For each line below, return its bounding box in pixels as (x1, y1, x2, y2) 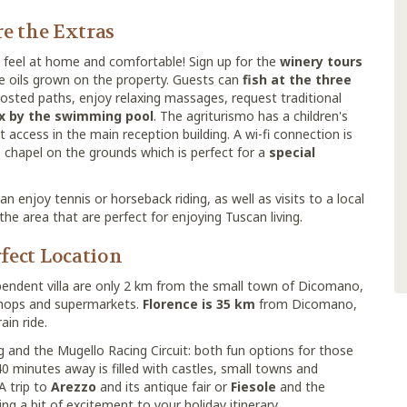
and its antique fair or (96, 378, 231, 395)
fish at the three (243, 71, 352, 88)
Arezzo (51, 378, 96, 395)
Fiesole (231, 378, 276, 395)
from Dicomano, (255, 295, 357, 313)
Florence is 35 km (143, 295, 255, 313)
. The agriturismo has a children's (154, 107, 348, 124)
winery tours (280, 53, 362, 70)
